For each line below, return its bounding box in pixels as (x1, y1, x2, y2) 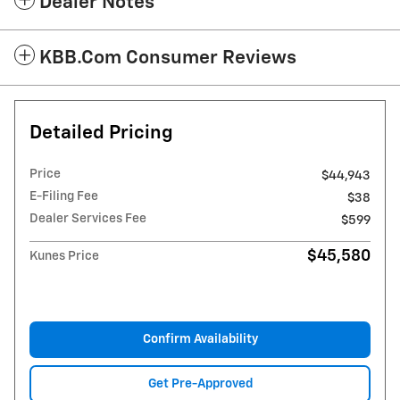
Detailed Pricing (29, 123, 173, 143)
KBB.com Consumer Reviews (39, 48, 296, 68)
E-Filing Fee (29, 189, 98, 203)
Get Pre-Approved (147, 377, 253, 390)
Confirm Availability (142, 332, 258, 346)
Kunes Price (29, 249, 99, 262)
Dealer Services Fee (29, 212, 146, 225)
